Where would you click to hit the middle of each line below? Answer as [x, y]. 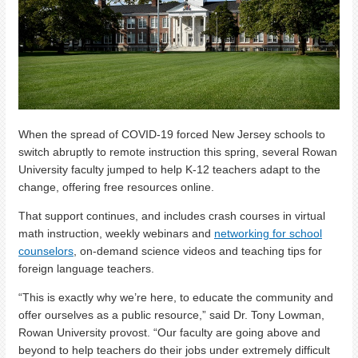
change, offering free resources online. [116, 187]
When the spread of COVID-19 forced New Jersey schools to [172, 135]
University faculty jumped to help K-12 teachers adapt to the [169, 170]
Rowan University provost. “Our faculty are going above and [169, 333]
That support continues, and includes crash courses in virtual [172, 216]
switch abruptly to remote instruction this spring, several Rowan [178, 152]
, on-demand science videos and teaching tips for [198, 251]
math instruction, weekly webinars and [116, 234]
